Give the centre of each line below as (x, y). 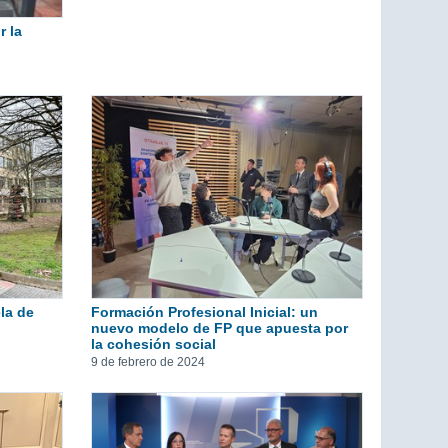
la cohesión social (153, 344)
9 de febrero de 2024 (148, 362)
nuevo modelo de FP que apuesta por (219, 328)
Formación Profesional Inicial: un (204, 312)
